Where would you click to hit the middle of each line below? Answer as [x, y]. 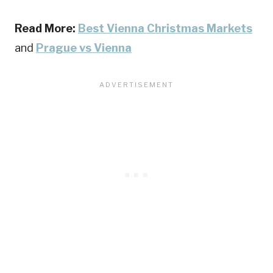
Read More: [46, 29]
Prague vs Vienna [84, 48]
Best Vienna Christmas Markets [165, 29]
